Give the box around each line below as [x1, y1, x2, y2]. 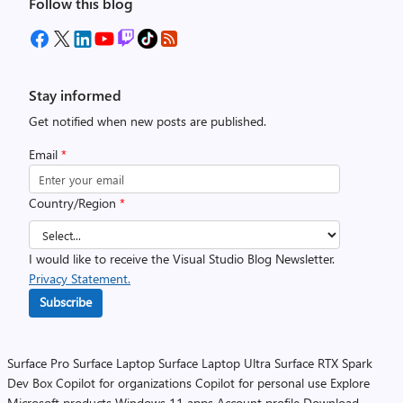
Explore [330, 374, 370, 391]
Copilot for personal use [195, 374, 327, 391]
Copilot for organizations [56, 374, 192, 391]
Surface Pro [7, 354, 69, 372]
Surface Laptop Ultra [158, 354, 271, 372]
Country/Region [29, 194, 120, 211]
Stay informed [29, 85, 121, 104]
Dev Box [7, 374, 52, 391]
